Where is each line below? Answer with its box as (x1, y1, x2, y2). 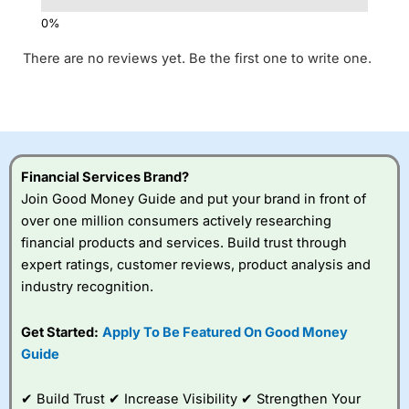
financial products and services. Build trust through (21, 235, 347, 252)
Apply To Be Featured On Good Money (102, 323, 348, 341)
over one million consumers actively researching (21, 213, 331, 230)
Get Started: (21, 323, 99, 341)
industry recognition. (21, 278, 153, 296)
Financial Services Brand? (21, 169, 189, 186)
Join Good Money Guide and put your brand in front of (21, 191, 366, 208)
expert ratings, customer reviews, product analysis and (21, 257, 371, 274)
